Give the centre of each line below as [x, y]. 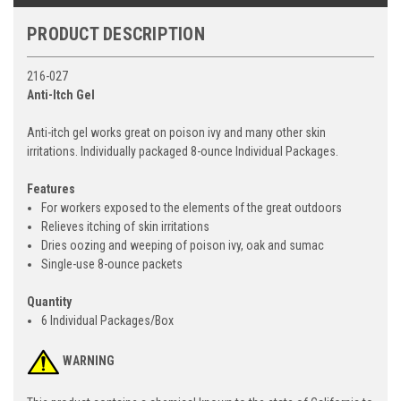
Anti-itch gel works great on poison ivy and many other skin [176, 132]
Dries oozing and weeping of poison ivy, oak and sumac [183, 245]
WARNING [89, 360]
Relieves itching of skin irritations [126, 226]
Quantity [49, 301]
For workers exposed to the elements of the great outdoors [192, 207]
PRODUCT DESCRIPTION [116, 34]
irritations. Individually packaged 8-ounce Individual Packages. [183, 151]
